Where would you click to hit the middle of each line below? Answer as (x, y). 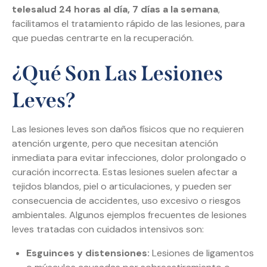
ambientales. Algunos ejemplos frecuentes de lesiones (129, 215)
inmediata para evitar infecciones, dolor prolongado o (129, 158)
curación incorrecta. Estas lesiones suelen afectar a (125, 172)
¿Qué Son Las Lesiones (117, 74)
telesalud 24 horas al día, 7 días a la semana (115, 10)
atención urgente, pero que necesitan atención (115, 144)
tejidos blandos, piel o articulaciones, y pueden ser (122, 187)
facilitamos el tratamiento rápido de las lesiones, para (128, 24)
